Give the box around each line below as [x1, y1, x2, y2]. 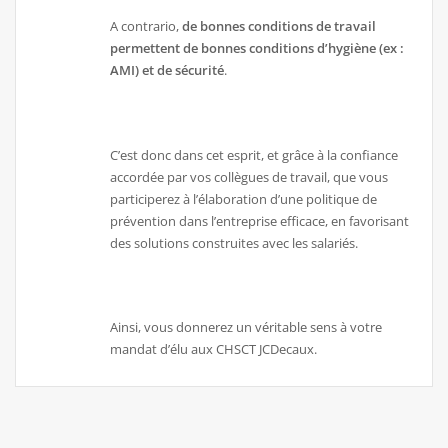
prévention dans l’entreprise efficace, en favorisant [110, 211, 410, 230]
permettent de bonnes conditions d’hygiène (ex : [110, 39, 405, 58]
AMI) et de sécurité [110, 61, 225, 80]
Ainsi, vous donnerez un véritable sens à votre [110, 318, 383, 337]
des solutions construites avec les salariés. [110, 233, 359, 252]
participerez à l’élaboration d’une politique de [110, 189, 378, 208]
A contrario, [110, 17, 183, 36]
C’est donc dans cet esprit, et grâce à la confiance [110, 145, 399, 164]
